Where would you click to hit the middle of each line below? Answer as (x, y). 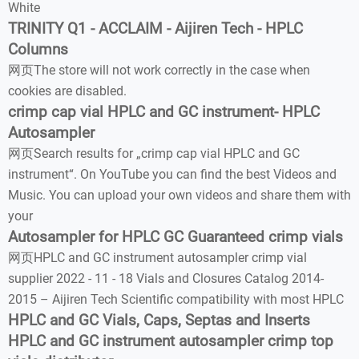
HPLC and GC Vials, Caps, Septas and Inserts (159, 321)
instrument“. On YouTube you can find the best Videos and (172, 174)
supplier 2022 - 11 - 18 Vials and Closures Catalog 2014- (166, 278)
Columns (38, 50)
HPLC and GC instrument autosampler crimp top (171, 341)
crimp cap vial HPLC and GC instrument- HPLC (164, 112)
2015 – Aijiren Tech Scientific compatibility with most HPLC (176, 299)
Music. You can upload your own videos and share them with (179, 195)
